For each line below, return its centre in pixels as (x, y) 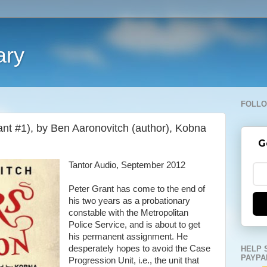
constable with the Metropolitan (128, 213)
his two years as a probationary (129, 201)
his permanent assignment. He (128, 237)
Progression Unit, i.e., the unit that (133, 260)
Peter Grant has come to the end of (136, 189)
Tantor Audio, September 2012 (127, 165)
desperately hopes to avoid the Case (139, 249)
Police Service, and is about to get (134, 225)
